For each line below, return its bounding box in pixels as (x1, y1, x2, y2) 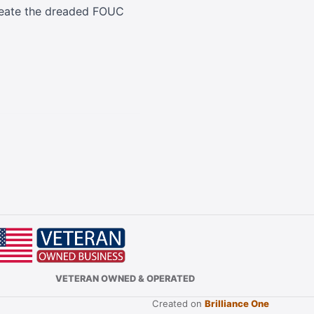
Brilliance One (205, 298, 269, 310)
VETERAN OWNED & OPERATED (55, 273, 196, 284)
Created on (152, 298, 205, 310)
